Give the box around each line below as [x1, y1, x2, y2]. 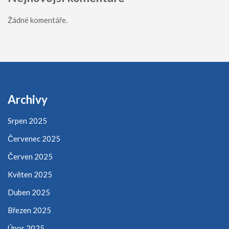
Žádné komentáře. [8, 15, 67, 25]
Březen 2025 [8, 205, 51, 215]
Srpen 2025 [8, 116, 47, 125]
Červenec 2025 [8, 133, 60, 143]
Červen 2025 [8, 151, 53, 161]
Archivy [8, 93, 48, 107]
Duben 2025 [8, 187, 50, 197]
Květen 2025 [8, 169, 52, 179]
